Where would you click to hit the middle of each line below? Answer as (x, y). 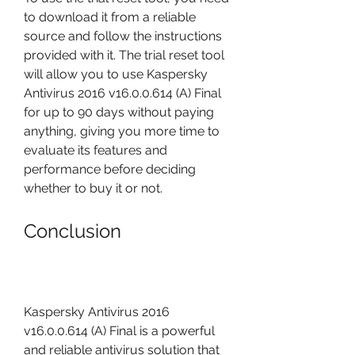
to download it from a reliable (110, 17)
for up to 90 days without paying (119, 112)
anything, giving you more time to (122, 131)
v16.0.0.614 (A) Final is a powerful (119, 331)
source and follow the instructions (123, 36)
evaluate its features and (95, 150)
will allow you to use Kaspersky (116, 74)
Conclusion (73, 231)
